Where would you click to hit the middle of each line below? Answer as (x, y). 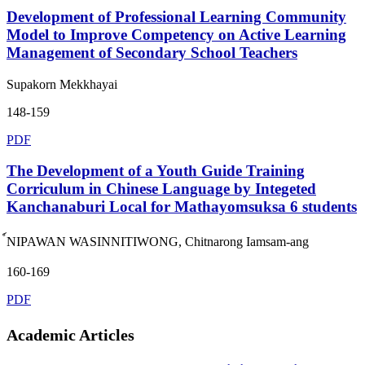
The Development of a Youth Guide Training (156, 171)
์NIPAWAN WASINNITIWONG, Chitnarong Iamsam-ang (158, 242)
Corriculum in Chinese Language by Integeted (161, 189)
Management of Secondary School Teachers (152, 52)
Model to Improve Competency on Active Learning (176, 34)
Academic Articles (70, 334)
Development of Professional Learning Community (176, 16)
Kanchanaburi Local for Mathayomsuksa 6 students (182, 207)
